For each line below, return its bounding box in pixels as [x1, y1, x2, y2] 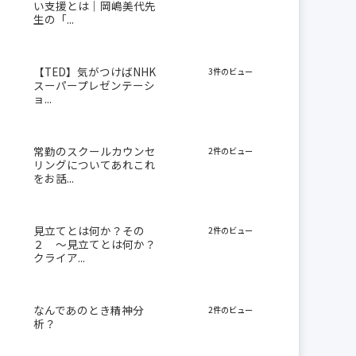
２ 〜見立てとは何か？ [33, 236, 156, 253]
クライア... [33, 250, 85, 266]
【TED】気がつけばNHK [33, 64, 156, 80]
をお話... [33, 170, 74, 187]
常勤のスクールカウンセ [33, 143, 156, 160]
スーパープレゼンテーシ [33, 77, 155, 94]
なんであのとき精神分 [33, 302, 144, 319]
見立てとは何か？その [33, 222, 145, 239]
